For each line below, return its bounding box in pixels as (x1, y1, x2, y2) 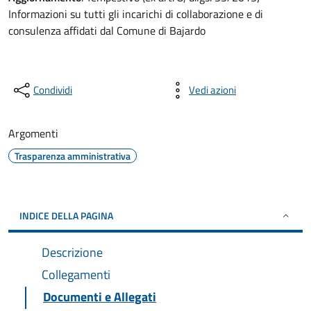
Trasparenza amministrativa (15, 149, 131, 163)
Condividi (33, 82, 72, 98)
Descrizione (42, 243, 103, 262)
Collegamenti (42, 265, 110, 284)
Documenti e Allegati (43, 287, 156, 306)
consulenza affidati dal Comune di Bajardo (8, 22, 205, 39)
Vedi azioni (189, 82, 236, 98)
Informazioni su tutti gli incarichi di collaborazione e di (8, 6, 263, 22)
